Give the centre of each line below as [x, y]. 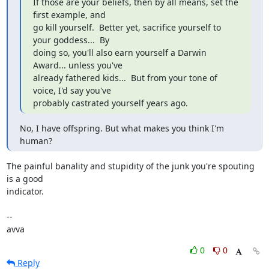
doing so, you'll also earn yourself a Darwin [119, 53]
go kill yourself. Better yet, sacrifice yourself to [127, 27]
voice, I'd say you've [72, 90]
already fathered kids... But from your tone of [125, 78]
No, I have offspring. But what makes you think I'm [122, 128]
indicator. [25, 191]
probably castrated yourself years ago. [110, 103]
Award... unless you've [77, 65]
